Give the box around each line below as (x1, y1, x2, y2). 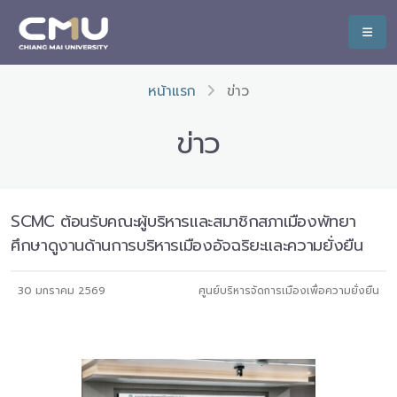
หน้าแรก (148, 81, 196, 102)
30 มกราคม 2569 (18, 283, 105, 299)
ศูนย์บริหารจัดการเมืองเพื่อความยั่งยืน (198, 283, 379, 299)
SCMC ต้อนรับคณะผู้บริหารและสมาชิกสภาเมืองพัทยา (11, 209, 356, 234)
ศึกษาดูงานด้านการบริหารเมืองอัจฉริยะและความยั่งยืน (11, 233, 363, 258)
